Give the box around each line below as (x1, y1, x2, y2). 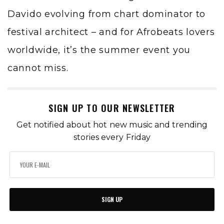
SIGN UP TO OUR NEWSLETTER (48, 101, 175, 115)
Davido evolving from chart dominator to (7, 8, 206, 20)
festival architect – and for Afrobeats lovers (7, 26, 215, 38)
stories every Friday (73, 132, 150, 142)
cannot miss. (7, 62, 68, 74)
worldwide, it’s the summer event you (7, 44, 191, 56)
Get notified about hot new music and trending (16, 120, 207, 130)
